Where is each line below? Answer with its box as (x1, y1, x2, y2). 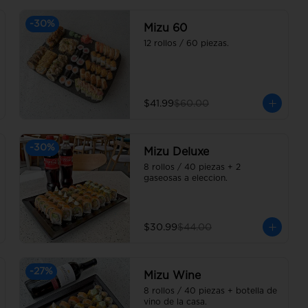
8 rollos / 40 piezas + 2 (144, 163, 241, 171)
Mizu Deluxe (144, 146, 209, 157)
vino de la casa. (144, 298, 207, 306)
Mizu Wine (144, 270, 201, 281)
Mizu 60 (144, 23, 187, 34)
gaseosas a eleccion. (144, 174, 228, 182)
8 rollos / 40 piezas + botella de (144, 287, 277, 295)
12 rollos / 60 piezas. (144, 39, 229, 47)
